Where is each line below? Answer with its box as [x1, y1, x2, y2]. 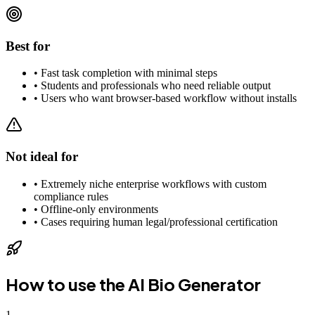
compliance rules [34, 190, 108, 202]
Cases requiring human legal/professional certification [41, 215, 278, 228]
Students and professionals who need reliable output [41, 79, 271, 92]
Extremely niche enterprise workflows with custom [41, 177, 266, 190]
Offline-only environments [41, 202, 158, 215]
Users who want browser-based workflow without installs [41, 92, 297, 105]
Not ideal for [6, 149, 78, 165]
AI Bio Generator [128, 273, 261, 295]
